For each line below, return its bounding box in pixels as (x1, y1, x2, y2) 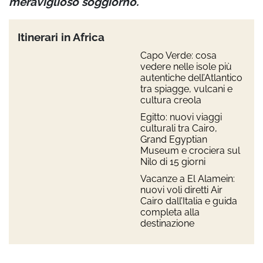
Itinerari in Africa (18, 31, 104, 44)
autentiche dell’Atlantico (140, 72, 242, 84)
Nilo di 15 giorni (140, 156, 205, 168)
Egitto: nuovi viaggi (140, 112, 222, 123)
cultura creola (140, 95, 201, 106)
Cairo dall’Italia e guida (140, 195, 237, 207)
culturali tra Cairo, (140, 123, 217, 134)
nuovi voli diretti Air (140, 184, 222, 196)
